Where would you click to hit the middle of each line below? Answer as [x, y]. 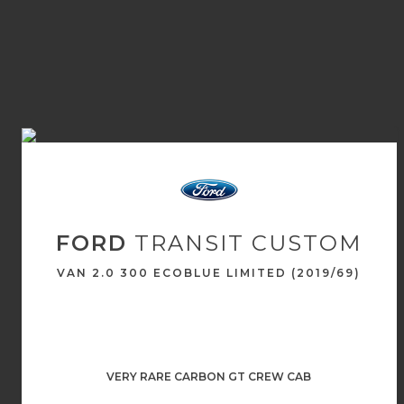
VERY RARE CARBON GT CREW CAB [209, 376]
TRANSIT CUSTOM [245, 243]
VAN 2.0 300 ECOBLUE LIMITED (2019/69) [209, 273]
